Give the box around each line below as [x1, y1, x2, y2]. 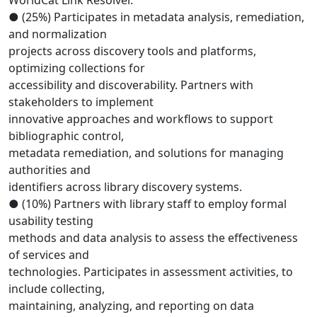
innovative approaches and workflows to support [8, 111, 273, 127]
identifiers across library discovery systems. [8, 179, 242, 195]
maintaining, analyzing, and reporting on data [8, 298, 254, 314]
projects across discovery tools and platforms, [8, 43, 256, 59]
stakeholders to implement [8, 94, 154, 110]
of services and [8, 247, 89, 263]
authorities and [8, 162, 91, 178]
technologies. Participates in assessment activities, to [8, 264, 293, 280]
